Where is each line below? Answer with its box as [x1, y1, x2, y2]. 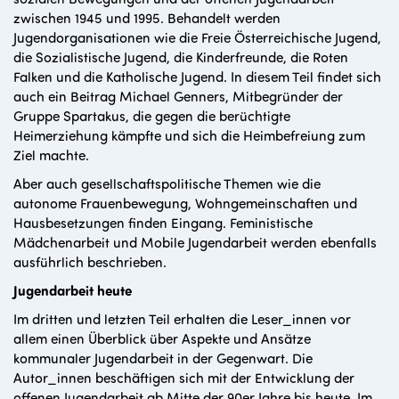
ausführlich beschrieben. [13, 252, 167, 272]
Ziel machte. [13, 145, 89, 165]
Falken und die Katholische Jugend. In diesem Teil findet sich [13, 67, 381, 86]
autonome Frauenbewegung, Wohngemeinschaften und [13, 193, 357, 213]
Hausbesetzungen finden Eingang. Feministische [13, 213, 313, 232]
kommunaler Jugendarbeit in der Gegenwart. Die [13, 348, 313, 368]
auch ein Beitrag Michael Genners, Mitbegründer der [13, 86, 343, 106]
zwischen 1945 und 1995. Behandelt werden [13, 8, 281, 28]
